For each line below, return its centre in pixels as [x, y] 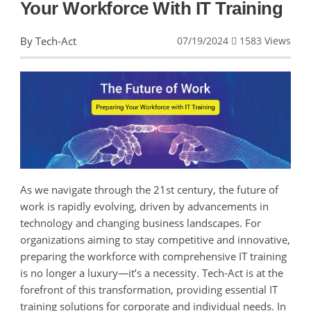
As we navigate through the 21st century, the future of [149, 189]
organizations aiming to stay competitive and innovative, [155, 239]
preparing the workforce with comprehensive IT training [153, 256]
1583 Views [264, 41]
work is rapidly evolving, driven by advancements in [144, 206]
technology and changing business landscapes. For [140, 222]
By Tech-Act [53, 41]
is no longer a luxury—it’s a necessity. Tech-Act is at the [151, 272]
